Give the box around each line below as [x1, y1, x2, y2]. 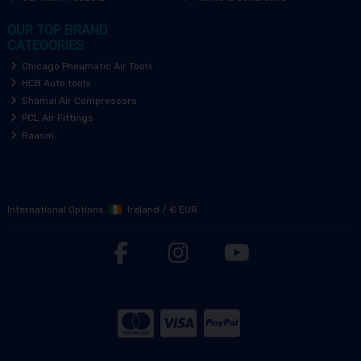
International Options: [6, 204, 109, 216]
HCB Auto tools [19, 77, 92, 89]
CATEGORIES [6, 37, 84, 53]
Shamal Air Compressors [19, 94, 138, 106]
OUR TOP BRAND [6, 22, 108, 38]
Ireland [124, 204, 160, 216]
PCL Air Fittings [19, 112, 94, 124]
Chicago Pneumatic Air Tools [19, 60, 154, 72]
